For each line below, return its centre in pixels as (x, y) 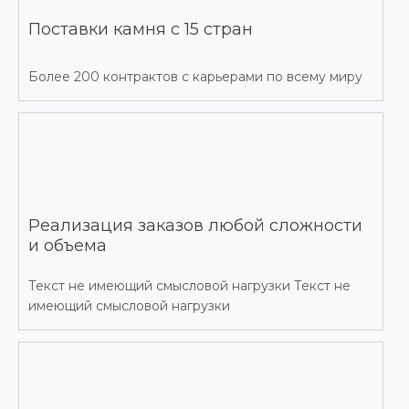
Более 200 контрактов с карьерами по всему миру (195, 77)
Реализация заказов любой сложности (195, 226)
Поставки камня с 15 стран (141, 30)
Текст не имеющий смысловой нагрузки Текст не (189, 286)
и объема (68, 246)
